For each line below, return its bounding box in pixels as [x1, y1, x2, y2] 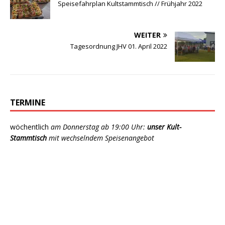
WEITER [134, 30, 161, 40]
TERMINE [10, 97, 45, 108]
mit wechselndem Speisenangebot [49, 133, 154, 143]
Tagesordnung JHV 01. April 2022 [70, 42, 167, 51]
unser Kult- [147, 122, 181, 132]
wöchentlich [10, 122, 49, 132]
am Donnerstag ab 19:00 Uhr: [49, 122, 147, 132]
